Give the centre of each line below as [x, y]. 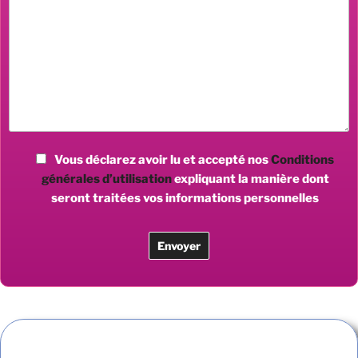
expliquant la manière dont [250, 179]
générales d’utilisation [106, 179]
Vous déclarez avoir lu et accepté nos [163, 159]
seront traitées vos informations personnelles [185, 198]
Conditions [303, 159]
